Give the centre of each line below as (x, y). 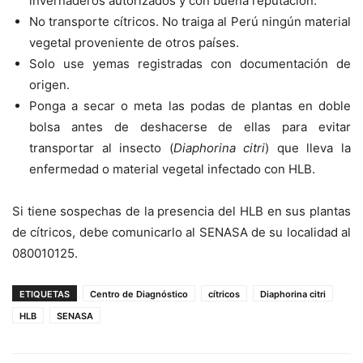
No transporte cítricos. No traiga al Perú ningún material (190, 22)
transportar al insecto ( (101, 148)
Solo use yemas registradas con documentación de (190, 64)
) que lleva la (308, 148)
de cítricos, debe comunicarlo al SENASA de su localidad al (181, 233)
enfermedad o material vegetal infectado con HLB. (172, 169)
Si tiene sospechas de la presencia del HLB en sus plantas (181, 211)
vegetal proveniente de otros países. (134, 43)
